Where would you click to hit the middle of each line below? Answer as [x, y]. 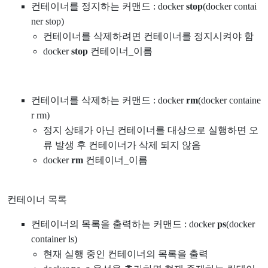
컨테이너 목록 [37, 199]
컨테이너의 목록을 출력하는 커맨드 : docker [124, 224]
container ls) [54, 239]
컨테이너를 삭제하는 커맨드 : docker [109, 100]
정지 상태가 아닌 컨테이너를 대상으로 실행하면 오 [151, 130]
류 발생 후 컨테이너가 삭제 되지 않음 [122, 145]
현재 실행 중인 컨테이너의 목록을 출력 [126, 254]
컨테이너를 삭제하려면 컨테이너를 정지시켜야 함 [148, 36]
